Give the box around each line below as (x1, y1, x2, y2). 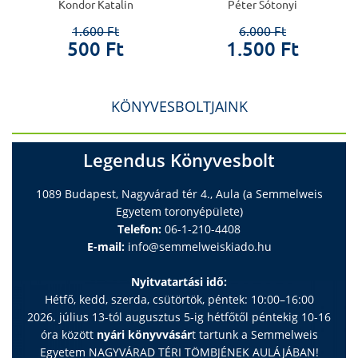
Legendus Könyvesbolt (83, 148, 275, 173)
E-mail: (86, 239, 125, 255)
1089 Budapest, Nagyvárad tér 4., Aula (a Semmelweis (35, 186, 323, 202)
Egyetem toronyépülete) (115, 204, 243, 220)
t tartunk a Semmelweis (191, 327, 318, 343)
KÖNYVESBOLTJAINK (110, 97, 248, 117)
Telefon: (117, 221, 161, 237)
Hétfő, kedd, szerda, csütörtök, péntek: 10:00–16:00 (44, 292, 314, 308)
